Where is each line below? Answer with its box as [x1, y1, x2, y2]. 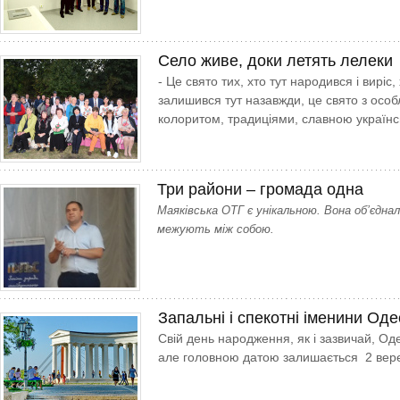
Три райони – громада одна [157, 180, 363, 198]
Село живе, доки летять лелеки [158, 52, 393, 70]
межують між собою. [157, 222, 274, 236]
